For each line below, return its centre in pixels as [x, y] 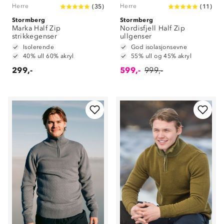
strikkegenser [35, 36]
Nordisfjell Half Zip [152, 28]
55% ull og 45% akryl [161, 56]
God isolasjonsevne [159, 47]
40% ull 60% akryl [48, 56]
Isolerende [38, 47]
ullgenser [136, 36]
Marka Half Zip [36, 28]
